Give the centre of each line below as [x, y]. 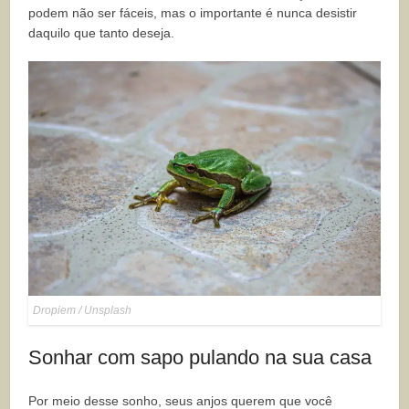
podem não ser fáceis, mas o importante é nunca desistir [193, 13]
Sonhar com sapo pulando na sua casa [200, 358]
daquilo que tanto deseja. [102, 33]
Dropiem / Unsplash [83, 311]
